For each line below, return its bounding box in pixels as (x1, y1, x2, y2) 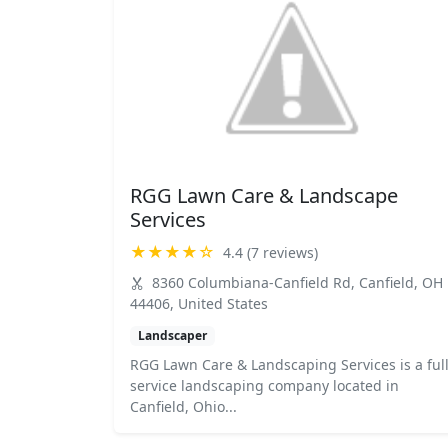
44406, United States (130, 294, 268, 313)
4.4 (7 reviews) (223, 242, 318, 262)
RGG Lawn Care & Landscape (130, 182, 398, 209)
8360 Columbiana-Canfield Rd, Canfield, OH (148, 273, 443, 292)
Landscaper (137, 327, 207, 344)
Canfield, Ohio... (130, 397, 237, 417)
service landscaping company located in (130, 376, 399, 396)
